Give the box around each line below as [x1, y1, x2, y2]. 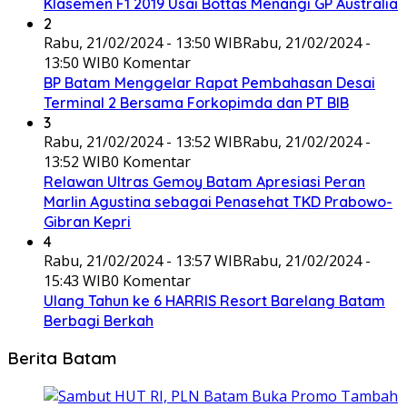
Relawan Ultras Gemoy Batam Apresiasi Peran [44, 172, 365, 191]
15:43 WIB [44, 270, 111, 291]
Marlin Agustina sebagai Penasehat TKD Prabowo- [44, 192, 392, 211]
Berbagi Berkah [44, 311, 154, 330]
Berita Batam [7, 347, 116, 370]
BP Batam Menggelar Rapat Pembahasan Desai [44, 73, 375, 92]
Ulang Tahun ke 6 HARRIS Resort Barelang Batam [44, 291, 385, 310]
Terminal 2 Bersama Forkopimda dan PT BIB [44, 93, 349, 112]
